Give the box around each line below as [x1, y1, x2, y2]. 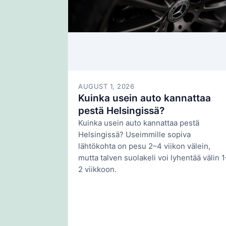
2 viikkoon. [78, 164, 117, 174]
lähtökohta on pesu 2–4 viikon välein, [78, 141, 210, 151]
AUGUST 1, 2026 [78, 82, 135, 90]
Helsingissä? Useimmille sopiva [78, 130, 191, 139]
